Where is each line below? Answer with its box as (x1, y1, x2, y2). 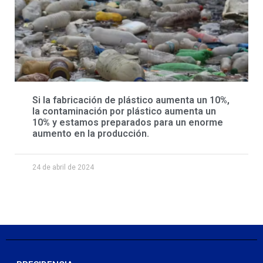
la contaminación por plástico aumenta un (32, 105, 216, 117)
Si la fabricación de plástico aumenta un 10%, (32, 94, 230, 106)
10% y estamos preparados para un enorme (32, 116, 223, 128)
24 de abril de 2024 (32, 163, 94, 171)
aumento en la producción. (32, 127, 149, 139)
